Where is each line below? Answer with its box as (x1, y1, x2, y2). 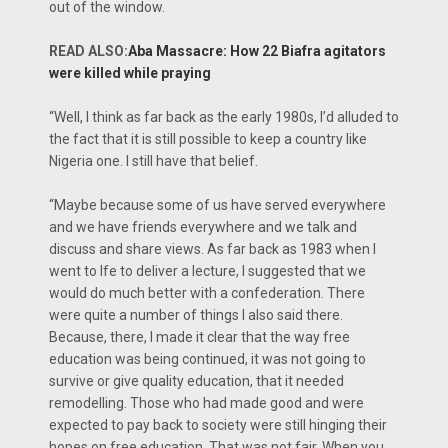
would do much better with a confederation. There (49, 285, 365, 302)
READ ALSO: (49, 43, 128, 60)
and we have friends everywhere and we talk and (49, 219, 357, 236)
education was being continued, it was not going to (49, 351, 366, 368)
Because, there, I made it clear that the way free (49, 329, 350, 346)
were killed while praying (49, 65, 211, 82)
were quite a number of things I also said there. (49, 307, 343, 324)
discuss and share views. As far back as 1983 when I (49, 241, 376, 258)
